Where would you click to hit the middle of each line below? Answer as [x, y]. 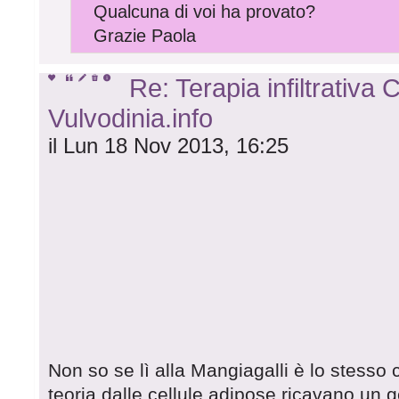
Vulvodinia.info [131, 118]
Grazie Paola [145, 35]
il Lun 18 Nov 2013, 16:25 [169, 146]
